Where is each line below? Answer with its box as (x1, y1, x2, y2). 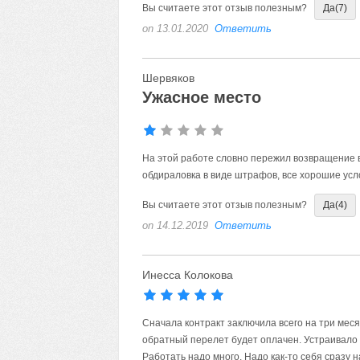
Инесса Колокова (141, 268, 233, 281)
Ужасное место (141, 88, 261, 106)
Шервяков (141, 72, 194, 84)
